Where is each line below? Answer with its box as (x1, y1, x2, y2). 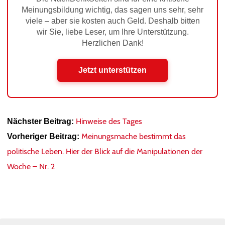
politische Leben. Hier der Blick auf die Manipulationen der (7, 147, 202, 156)
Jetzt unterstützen (78, 66, 147, 74)
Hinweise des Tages (76, 117, 142, 126)
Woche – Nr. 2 (7, 162, 55, 171)
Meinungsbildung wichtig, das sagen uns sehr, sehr (22, 6, 203, 14)
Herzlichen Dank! (81, 39, 144, 47)
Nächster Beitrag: (7, 117, 74, 126)
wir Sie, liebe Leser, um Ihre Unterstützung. (36, 28, 189, 36)
